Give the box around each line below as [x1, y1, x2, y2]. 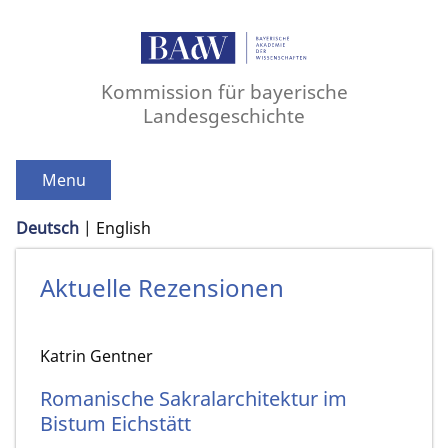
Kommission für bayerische [100, 78, 348, 106]
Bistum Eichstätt [40, 409, 191, 437]
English [96, 217, 151, 240]
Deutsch [16, 217, 79, 240]
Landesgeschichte [143, 102, 305, 130]
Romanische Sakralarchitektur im [40, 384, 347, 412]
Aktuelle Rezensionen [40, 271, 284, 305]
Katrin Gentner [40, 345, 153, 368]
